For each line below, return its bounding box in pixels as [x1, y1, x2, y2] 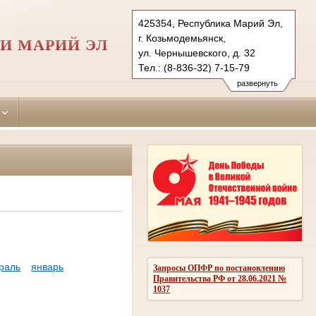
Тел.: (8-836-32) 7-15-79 [138, 62, 250, 73]
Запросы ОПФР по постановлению [153, 262, 285, 273]
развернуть [236, 79, 278, 87]
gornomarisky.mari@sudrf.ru [138, 77, 265, 88]
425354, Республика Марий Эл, [138, 18, 283, 29]
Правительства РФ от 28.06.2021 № [153, 273, 286, 284]
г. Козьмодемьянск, [138, 32, 226, 44]
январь [31, 261, 64, 273]
